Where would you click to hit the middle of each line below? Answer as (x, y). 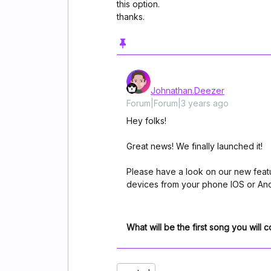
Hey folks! (148, 121)
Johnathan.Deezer (188, 90)
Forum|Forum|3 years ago (178, 103)
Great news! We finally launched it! (194, 146)
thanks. (131, 17)
